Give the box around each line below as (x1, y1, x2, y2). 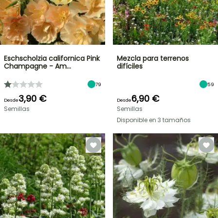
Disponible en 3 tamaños (117, 116, 191, 124)
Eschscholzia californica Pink (4, 54, 100, 63)
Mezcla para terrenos (117, 54, 189, 63)
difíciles (117, 61, 143, 71)
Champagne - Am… (4, 61, 71, 71)
